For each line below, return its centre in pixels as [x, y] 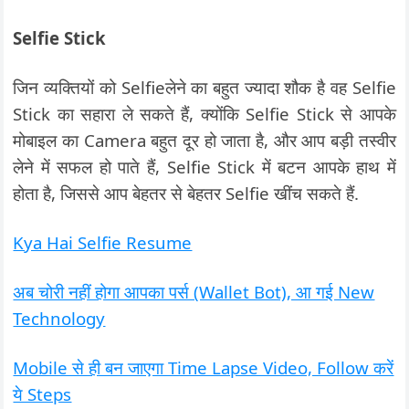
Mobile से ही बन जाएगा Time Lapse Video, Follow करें [204, 367]
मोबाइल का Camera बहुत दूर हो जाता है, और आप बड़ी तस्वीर [204, 140]
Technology [59, 318]
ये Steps [42, 393]
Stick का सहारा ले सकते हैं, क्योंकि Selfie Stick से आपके [204, 113]
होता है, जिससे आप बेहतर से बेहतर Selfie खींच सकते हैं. [186, 193]
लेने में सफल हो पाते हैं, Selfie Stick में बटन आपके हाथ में [204, 166]
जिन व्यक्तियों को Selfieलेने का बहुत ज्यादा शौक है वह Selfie [204, 87]
